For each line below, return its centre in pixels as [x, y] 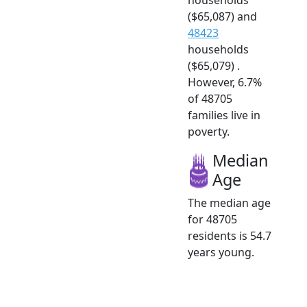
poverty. [209, 131]
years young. [221, 252]
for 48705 [212, 219]
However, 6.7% [225, 82]
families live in [224, 115]
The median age [229, 202]
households [218, 49]
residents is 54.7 [230, 235]
